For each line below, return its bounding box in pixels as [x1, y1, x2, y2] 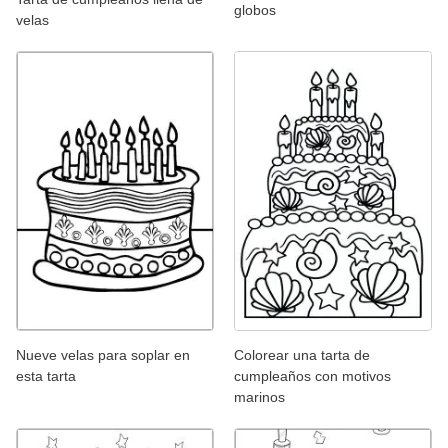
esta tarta [16, 367, 76, 384]
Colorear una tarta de [234, 346, 370, 363]
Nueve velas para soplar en [16, 346, 190, 363]
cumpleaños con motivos [234, 367, 391, 384]
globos [234, 2, 276, 18]
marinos [234, 388, 285, 405]
